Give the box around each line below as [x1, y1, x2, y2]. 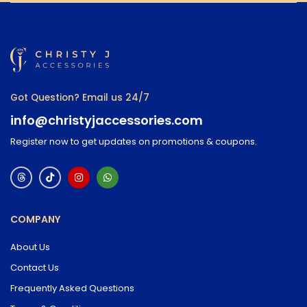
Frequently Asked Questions [10, 281, 134, 295]
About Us [10, 240, 50, 254]
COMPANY [10, 212, 60, 226]
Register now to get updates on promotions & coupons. [10, 134, 257, 148]
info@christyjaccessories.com [10, 111, 203, 129]
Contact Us [10, 260, 59, 274]
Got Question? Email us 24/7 [10, 90, 149, 104]
